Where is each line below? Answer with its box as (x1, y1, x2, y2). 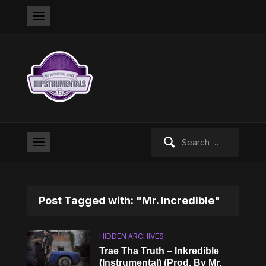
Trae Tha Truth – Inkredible (99, 246, 220, 256)
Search (150, 129, 178, 139)
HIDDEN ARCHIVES (99, 232, 164, 240)
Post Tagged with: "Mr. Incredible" (38, 194, 220, 207)
